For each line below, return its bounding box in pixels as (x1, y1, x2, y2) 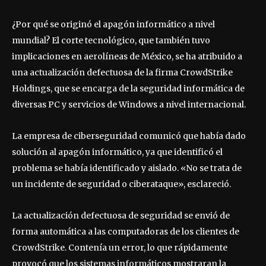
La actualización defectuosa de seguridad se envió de (12, 210, 230, 221)
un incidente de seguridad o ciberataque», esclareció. (12, 178, 231, 189)
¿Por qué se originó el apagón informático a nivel (12, 18, 215, 30)
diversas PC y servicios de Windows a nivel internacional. (12, 99, 246, 110)
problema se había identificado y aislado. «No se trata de (12, 162, 242, 173)
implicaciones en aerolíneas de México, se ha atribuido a (12, 50, 242, 62)
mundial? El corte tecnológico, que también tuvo (12, 34, 210, 46)
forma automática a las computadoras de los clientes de (12, 226, 239, 237)
